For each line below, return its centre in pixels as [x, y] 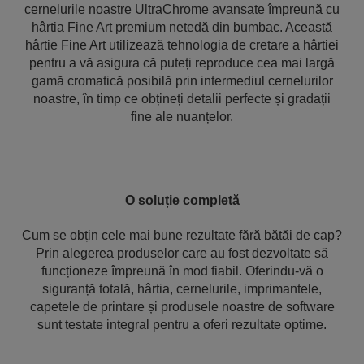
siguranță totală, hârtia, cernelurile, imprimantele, [182, 289]
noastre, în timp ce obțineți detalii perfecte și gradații [182, 99]
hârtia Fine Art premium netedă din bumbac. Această [182, 27]
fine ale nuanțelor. [182, 117]
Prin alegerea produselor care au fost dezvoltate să [182, 253]
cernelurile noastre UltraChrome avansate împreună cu [182, 9]
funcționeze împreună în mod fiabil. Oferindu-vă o [182, 271]
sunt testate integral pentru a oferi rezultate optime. [182, 325]
